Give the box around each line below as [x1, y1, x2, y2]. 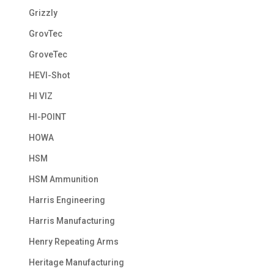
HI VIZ [28, 91, 53, 102]
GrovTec [28, 29, 62, 39]
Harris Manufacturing [28, 216, 115, 226]
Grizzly [28, 8, 57, 18]
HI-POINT [28, 112, 66, 122]
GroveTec [28, 50, 67, 60]
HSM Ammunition [28, 174, 98, 185]
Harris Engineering [28, 195, 105, 206]
